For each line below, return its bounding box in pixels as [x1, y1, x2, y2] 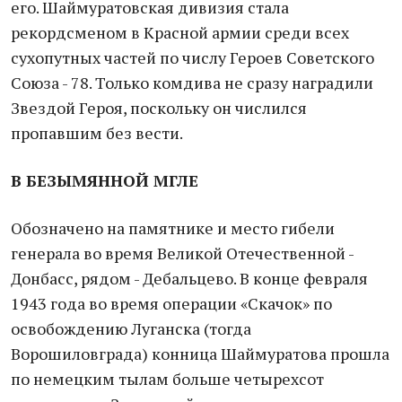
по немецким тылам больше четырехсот [11, 368, 324, 389]
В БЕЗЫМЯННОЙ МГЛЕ [11, 170, 198, 191]
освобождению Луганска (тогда [11, 318, 251, 339]
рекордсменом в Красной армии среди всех [11, 22, 349, 43]
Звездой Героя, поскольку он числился [11, 97, 307, 118]
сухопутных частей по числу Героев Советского [11, 47, 374, 68]
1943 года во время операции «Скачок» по [11, 293, 332, 314]
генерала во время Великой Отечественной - [11, 242, 354, 264]
